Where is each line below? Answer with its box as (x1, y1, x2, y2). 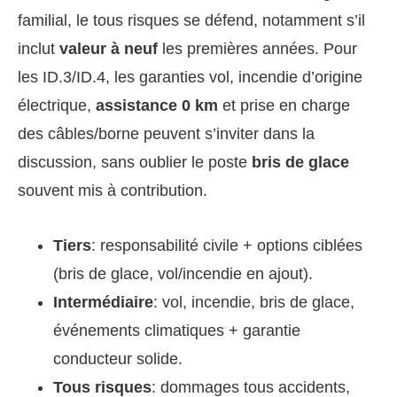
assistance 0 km (96, 96, 218, 114)
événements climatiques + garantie (53, 321, 300, 339)
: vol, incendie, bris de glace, (153, 292, 354, 311)
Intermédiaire (53, 292, 153, 311)
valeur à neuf (59, 39, 158, 58)
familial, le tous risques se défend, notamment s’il (18, 11, 365, 29)
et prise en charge (218, 96, 350, 114)
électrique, (18, 96, 96, 114)
